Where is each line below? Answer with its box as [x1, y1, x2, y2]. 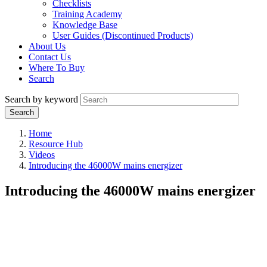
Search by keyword [5, 94, 78, 105]
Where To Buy [29, 63, 85, 73]
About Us [29, 41, 66, 52]
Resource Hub [29, 139, 83, 150]
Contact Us [29, 52, 71, 63]
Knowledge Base [52, 20, 117, 30]
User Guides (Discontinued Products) [52, 30, 193, 41]
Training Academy [52, 9, 122, 20]
